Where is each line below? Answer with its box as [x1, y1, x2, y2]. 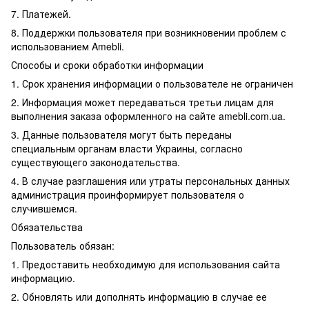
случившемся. [11, 201, 77, 215]
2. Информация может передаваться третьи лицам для [11, 95, 274, 109]
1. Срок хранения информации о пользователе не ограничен [11, 77, 293, 90]
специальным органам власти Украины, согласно [11, 141, 243, 155]
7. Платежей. [11, 7, 71, 21]
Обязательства [11, 220, 83, 234]
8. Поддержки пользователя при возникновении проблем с [11, 26, 286, 39]
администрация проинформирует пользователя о [11, 188, 244, 201]
